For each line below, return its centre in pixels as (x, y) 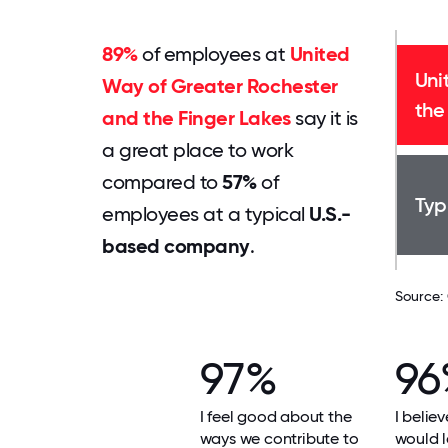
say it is (324, 118)
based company (176, 246)
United (319, 54)
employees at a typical (206, 214)
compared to (162, 182)
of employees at (213, 54)
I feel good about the (275, 416)
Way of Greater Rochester (220, 86)
